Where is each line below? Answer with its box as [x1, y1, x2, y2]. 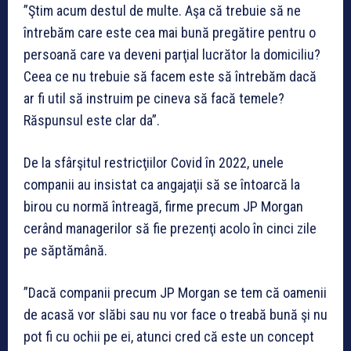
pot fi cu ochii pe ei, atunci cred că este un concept [24, 327, 314, 345]
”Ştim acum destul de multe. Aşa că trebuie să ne [24, 2, 301, 19]
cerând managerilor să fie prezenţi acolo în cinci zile [24, 219, 317, 237]
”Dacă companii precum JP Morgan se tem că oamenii [24, 284, 327, 301]
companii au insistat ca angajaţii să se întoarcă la [24, 175, 300, 193]
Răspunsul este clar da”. [24, 111, 160, 128]
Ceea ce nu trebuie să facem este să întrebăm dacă [24, 67, 317, 85]
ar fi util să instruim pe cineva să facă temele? [24, 89, 284, 107]
